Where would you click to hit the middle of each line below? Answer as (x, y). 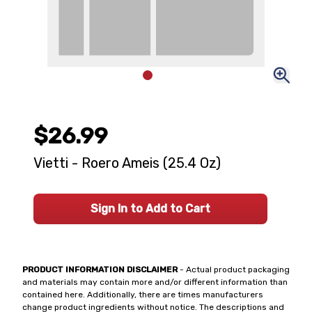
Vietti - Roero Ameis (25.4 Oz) (127, 163)
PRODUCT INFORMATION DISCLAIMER (100, 270)
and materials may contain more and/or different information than (155, 282)
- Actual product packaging (234, 270)
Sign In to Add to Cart (150, 209)
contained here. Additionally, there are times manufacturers (143, 295)
